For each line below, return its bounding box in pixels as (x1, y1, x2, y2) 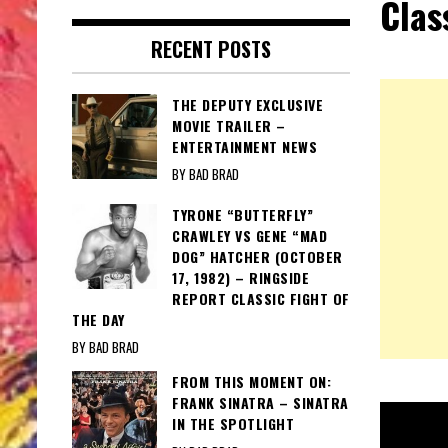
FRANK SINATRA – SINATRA (172, 392, 349, 414)
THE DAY (72, 309, 125, 331)
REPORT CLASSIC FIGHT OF (172, 288, 350, 310)
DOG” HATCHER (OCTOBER (172, 246, 343, 268)
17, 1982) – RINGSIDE (172, 267, 309, 289)
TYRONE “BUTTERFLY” (172, 204, 313, 226)
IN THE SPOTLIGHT (172, 413, 294, 435)
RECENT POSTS (150, 34, 271, 65)
